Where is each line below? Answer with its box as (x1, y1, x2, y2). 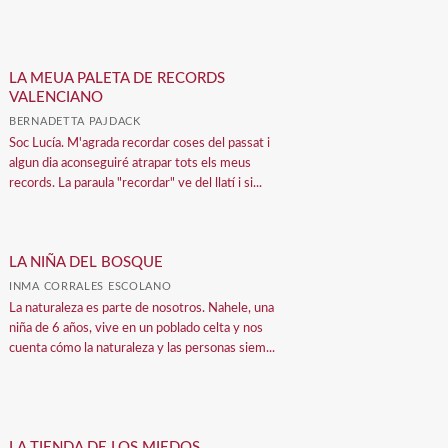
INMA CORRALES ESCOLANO (9, 281, 172, 293)
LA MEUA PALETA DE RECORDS (9, 70, 226, 86)
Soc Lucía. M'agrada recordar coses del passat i (9, 136, 271, 150)
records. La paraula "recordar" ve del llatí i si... (9, 176, 263, 190)
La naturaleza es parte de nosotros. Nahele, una (9, 302, 275, 316)
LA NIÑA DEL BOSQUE (9, 255, 164, 271)
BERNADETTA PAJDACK (9, 115, 141, 127)
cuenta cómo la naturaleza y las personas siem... (9, 342, 276, 356)
